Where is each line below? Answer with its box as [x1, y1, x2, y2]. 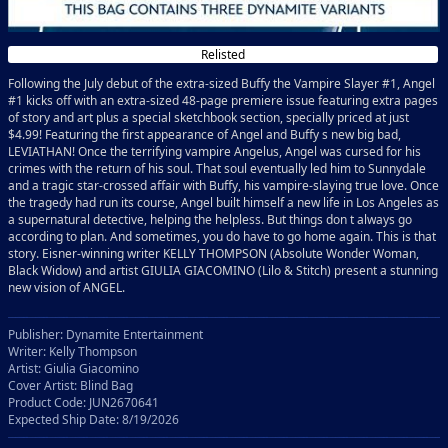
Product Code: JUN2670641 [8, 393, 159, 411]
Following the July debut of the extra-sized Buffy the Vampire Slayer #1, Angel [8, 74, 435, 92]
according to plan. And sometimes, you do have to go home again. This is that [8, 227, 436, 245]
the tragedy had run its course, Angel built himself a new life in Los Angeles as [8, 193, 439, 211]
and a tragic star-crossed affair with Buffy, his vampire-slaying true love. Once [8, 176, 439, 194]
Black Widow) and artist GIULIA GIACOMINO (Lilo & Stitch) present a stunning [8, 261, 438, 279]
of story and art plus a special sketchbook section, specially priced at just [8, 108, 409, 126]
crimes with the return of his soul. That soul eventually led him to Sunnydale [8, 159, 426, 177]
